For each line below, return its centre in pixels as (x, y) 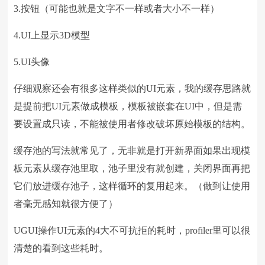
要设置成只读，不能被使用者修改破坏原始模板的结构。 (132, 124)
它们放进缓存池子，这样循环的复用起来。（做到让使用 (132, 186)
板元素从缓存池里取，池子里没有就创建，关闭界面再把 (132, 168)
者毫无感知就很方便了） (66, 204)
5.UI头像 (32, 62)
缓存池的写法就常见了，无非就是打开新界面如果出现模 (132, 151)
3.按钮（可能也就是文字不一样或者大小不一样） (117, 9)
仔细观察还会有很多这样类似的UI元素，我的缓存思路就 (132, 88)
